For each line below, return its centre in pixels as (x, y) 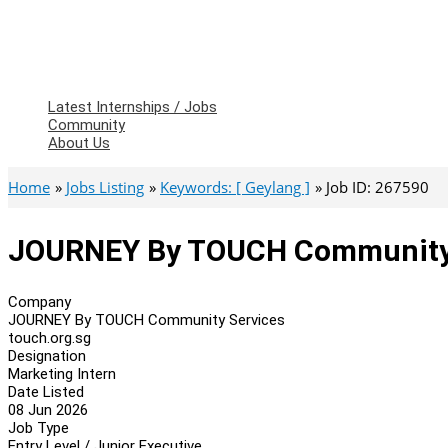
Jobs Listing (105, 187)
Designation (47, 355)
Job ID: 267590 (377, 187)
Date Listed (46, 391)
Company (39, 301)
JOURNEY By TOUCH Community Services (146, 319)
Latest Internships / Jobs (132, 107)
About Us (79, 143)
